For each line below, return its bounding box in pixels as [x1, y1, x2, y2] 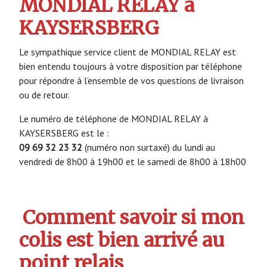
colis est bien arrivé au [19, 228, 224, 253]
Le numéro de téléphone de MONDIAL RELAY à [19, 112, 208, 125]
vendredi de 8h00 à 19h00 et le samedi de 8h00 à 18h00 [19, 155, 246, 167]
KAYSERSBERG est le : [19, 126, 109, 139]
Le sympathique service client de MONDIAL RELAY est [19, 45, 236, 58]
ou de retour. [19, 88, 70, 101]
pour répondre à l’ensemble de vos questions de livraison [19, 74, 244, 86]
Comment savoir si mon [23, 206, 245, 230]
